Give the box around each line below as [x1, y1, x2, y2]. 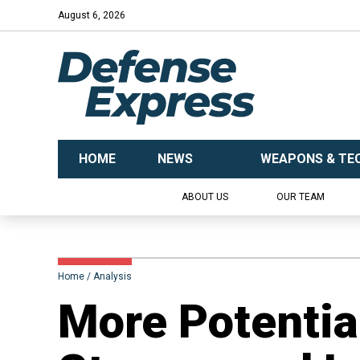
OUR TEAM [276, 191, 325, 202]
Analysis [93, 271, 132, 282]
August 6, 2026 [58, 10, 125, 21]
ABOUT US [181, 191, 228, 202]
